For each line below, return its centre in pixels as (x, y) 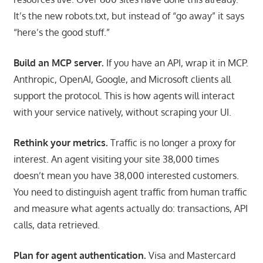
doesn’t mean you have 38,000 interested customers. (126, 175)
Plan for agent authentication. (80, 255)
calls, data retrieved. (56, 225)
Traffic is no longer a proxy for (172, 142)
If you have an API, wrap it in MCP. (176, 63)
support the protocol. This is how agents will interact (124, 95)
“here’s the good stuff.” (61, 32)
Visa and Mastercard (190, 255)
